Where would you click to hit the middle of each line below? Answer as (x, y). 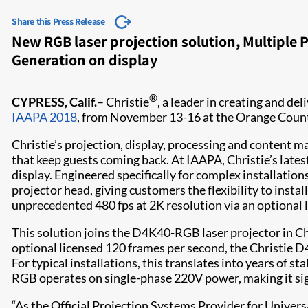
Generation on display (85, 60)
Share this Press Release (58, 21)
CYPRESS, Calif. (54, 102)
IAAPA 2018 (44, 117)
